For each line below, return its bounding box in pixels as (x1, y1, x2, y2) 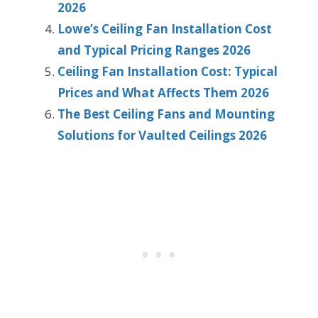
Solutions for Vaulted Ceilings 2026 (57, 127, 267, 144)
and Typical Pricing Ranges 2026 (57, 42, 251, 59)
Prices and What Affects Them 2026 (57, 84, 269, 102)
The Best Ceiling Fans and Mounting (57, 106, 275, 123)
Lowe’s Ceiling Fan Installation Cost (57, 21, 272, 38)
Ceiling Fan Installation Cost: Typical (57, 63, 278, 80)
